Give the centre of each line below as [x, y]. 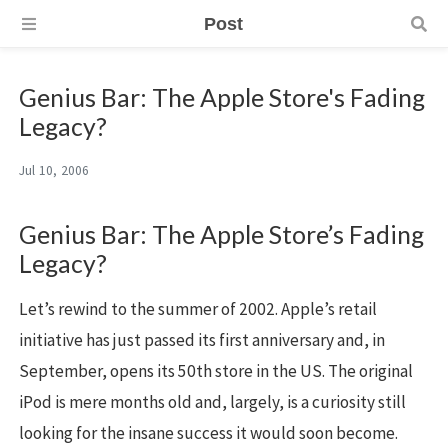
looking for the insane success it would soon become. [208, 433]
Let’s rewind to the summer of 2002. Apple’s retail [198, 309]
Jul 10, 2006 [54, 171]
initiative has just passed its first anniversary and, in [202, 340]
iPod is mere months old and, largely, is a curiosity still [212, 402]
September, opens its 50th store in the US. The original [216, 371]
